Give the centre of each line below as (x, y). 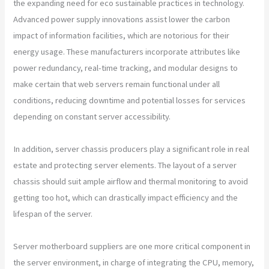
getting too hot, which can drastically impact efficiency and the (126, 197)
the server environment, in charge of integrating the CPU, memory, (134, 262)
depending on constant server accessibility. (92, 116)
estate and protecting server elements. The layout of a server (125, 165)
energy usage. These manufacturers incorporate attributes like (127, 51)
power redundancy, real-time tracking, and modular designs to (126, 68)
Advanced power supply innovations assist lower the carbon (122, 19)
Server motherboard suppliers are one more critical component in (132, 246)
